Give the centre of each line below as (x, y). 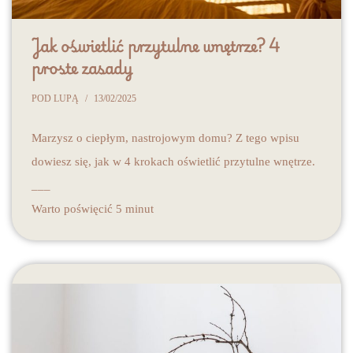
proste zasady (82, 67)
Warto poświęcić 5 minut (93, 208)
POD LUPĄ (55, 98)
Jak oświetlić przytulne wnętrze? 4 (156, 45)
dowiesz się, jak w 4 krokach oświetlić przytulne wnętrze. (173, 161)
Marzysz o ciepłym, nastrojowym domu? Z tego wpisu (165, 137)
